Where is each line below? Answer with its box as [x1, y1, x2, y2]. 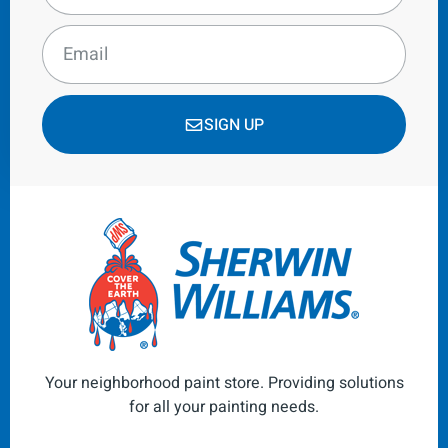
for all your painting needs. [129, 395, 319, 420]
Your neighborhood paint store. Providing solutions [44, 371, 404, 396]
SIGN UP [203, 112, 264, 137]
